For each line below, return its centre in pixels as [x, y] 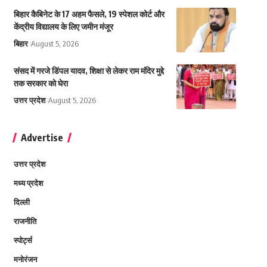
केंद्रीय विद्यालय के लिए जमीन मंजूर [63, 27]
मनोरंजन [25, 260]
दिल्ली [21, 202]
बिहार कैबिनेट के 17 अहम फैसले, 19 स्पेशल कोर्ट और [89, 14]
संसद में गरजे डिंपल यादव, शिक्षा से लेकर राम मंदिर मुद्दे [89, 71]
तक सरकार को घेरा [41, 83]
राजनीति [25, 221]
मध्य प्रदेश [28, 183]
